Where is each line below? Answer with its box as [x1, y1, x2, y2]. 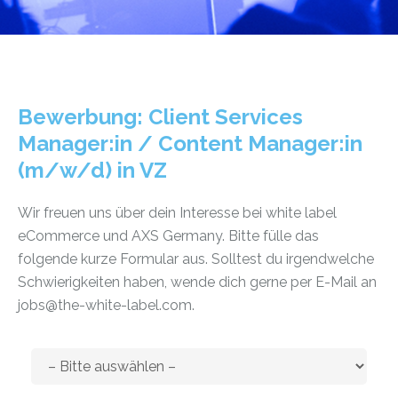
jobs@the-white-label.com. [18, 297, 195, 314]
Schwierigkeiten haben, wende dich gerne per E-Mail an [18, 274, 377, 291]
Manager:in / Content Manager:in [18, 131, 362, 156]
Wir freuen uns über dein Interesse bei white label [18, 204, 337, 221]
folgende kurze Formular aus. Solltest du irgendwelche [18, 251, 374, 267]
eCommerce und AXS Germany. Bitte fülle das [18, 227, 319, 244]
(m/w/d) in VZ [18, 157, 167, 183]
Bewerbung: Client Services [18, 104, 303, 130]
